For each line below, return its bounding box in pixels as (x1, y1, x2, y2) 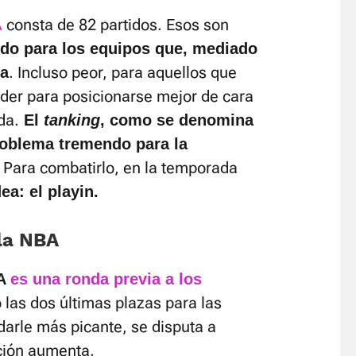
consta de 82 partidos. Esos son (2, 15, 229, 34)
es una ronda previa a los (10, 270, 202, 288)
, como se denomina (100, 111, 253, 129)
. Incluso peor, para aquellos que (9, 63, 237, 82)
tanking (44, 111, 100, 129)
